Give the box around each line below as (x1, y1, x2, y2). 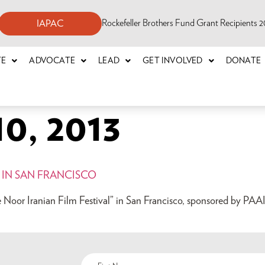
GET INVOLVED (143, 57, 203, 65)
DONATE (225, 57, 261, 65)
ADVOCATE (29, 57, 76, 65)
